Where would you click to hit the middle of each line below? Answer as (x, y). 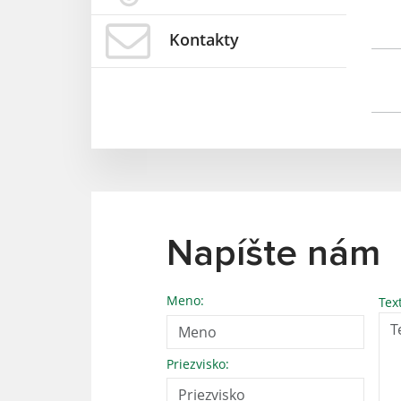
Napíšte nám (273, 254)
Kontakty (204, 39)
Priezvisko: (198, 363)
